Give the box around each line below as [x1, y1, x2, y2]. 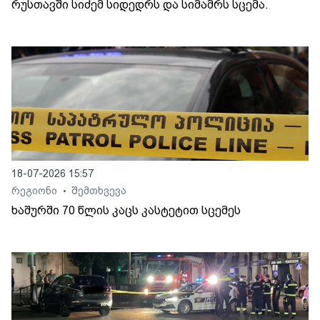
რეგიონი [11, 185, 60, 197]
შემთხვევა [71, 185, 126, 197]
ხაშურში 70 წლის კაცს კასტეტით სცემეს [11, 204, 241, 218]
